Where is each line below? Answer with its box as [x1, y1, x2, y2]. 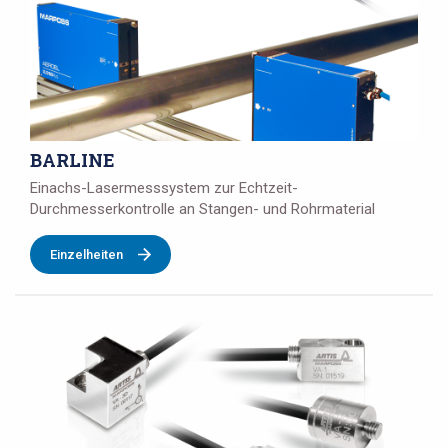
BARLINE [30, 148, 115, 173]
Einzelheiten [50, 247, 123, 263]
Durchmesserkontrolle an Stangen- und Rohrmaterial [30, 200, 375, 219]
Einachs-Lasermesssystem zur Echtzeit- [30, 179, 298, 198]
